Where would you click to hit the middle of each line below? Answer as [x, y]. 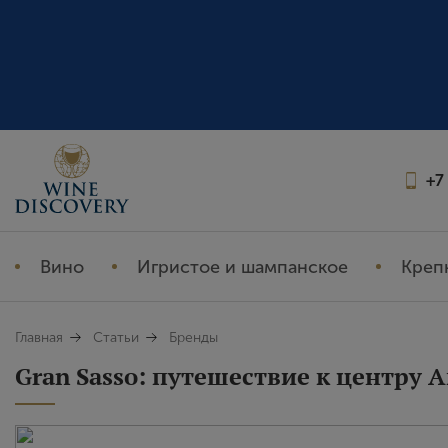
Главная [39, 337]
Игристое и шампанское [242, 266]
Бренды [193, 337]
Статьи [116, 337]
